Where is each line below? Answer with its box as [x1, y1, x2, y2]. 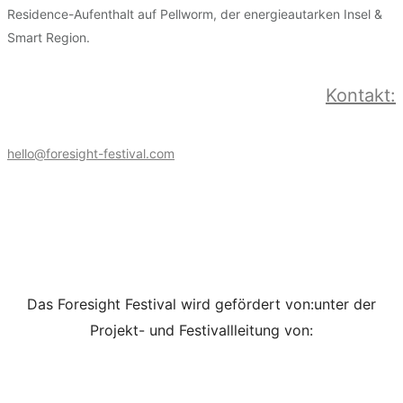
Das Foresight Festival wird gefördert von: [27, 295, 314, 314]
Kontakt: [326, 85, 396, 107]
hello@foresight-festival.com [7, 145, 175, 161]
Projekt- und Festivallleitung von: [90, 321, 313, 340]
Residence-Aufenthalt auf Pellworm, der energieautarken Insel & [7, 5, 382, 22]
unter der [314, 295, 376, 314]
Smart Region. [7, 29, 90, 45]
